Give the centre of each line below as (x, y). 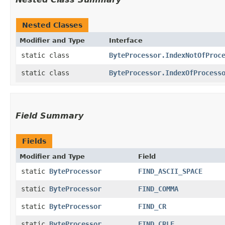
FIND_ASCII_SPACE (170, 171)
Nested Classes (52, 25)
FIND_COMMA (158, 189)
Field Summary (49, 116)
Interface (126, 40)
